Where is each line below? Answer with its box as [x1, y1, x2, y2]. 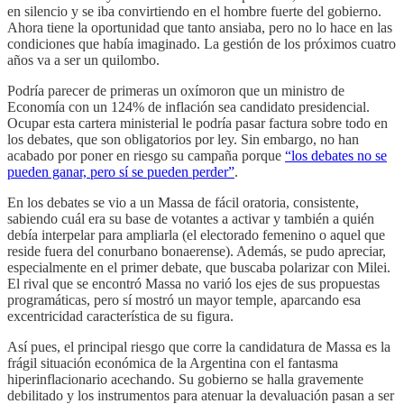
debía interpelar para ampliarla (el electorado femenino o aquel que [7, 226, 385, 243]
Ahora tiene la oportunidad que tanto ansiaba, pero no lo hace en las [7, 19, 392, 35]
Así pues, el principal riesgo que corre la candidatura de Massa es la [7, 338, 390, 354]
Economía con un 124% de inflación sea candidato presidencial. [7, 98, 370, 115]
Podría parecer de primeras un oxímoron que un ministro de [7, 82, 344, 98]
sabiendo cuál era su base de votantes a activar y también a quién [7, 210, 374, 226]
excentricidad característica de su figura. [7, 308, 234, 324]
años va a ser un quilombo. [7, 51, 160, 68]
